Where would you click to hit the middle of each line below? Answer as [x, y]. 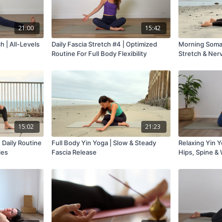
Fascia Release [74, 152]
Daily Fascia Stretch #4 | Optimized [105, 44]
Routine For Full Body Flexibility [99, 54]
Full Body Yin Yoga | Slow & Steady [104, 143]
